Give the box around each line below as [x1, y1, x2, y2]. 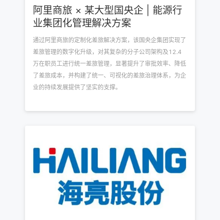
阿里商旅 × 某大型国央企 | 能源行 [33, 4, 182, 16]
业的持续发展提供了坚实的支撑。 [33, 83, 121, 91]
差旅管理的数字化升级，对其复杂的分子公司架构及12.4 [33, 48, 182, 55]
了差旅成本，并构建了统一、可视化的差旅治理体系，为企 [33, 72, 186, 79]
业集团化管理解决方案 [33, 17, 131, 29]
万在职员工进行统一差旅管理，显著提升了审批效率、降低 [33, 60, 186, 67]
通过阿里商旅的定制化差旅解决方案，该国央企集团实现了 [33, 36, 186, 44]
